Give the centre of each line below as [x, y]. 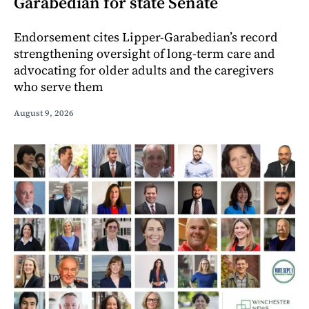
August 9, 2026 [44, 113]
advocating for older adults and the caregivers [144, 70]
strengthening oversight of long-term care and [144, 54]
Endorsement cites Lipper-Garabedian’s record [146, 37]
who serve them [59, 87]
